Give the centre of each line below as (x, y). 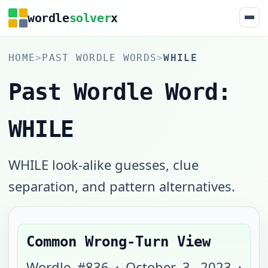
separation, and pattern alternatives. (122, 186)
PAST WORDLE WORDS (100, 58)
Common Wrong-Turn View (118, 242)
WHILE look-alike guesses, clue (103, 165)
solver (90, 18)
